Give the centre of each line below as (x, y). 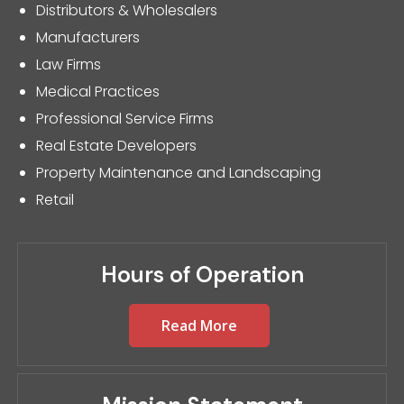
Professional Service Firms (125, 119)
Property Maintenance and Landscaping (179, 173)
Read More (199, 325)
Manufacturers (88, 38)
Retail (55, 200)
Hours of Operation (202, 274)
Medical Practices (98, 92)
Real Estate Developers (116, 146)
